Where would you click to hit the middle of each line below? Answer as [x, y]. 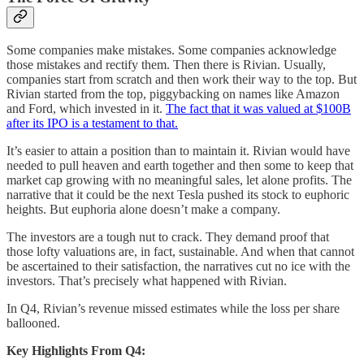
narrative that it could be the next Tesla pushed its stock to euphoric [178, 195]
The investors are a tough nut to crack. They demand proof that [168, 237]
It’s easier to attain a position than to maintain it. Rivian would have [178, 151]
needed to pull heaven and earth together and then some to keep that [180, 166]
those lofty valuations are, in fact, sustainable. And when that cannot [180, 252]
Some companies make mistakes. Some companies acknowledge [171, 50]
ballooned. [33, 323]
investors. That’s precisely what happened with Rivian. [147, 281]
